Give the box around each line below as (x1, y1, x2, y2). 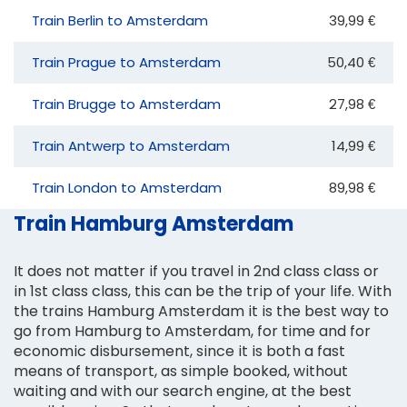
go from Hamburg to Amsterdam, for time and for (14, 320, 371, 342)
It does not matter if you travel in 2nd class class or (14, 260, 379, 282)
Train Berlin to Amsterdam (32, 10, 208, 30)
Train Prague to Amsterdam (32, 52, 221, 72)
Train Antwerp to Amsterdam (32, 135, 230, 155)
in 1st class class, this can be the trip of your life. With (14, 280, 392, 302)
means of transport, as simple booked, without (14, 360, 348, 382)
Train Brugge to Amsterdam (32, 94, 221, 114)
